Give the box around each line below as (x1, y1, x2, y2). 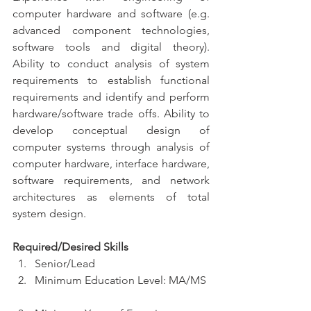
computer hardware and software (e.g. (12, 7, 210, 20)
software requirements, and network (12, 174, 210, 187)
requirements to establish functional (12, 74, 210, 87)
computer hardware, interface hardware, (12, 157, 210, 170)
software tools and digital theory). (12, 40, 210, 53)
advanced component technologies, (12, 24, 210, 37)
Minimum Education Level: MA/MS (35, 274, 209, 287)
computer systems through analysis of (12, 140, 210, 153)
